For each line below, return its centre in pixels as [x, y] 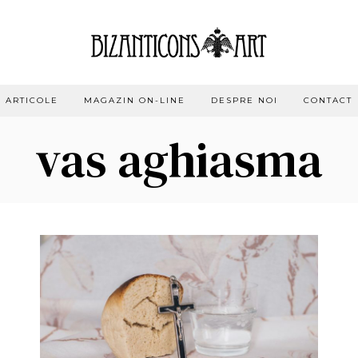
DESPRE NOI [245, 100]
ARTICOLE [32, 100]
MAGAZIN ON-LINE [135, 100]
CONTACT [328, 100]
